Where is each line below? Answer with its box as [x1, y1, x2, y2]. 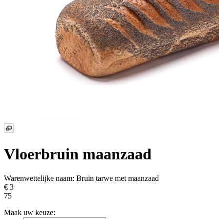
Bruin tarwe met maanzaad [76, 174, 159, 182]
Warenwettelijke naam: [4, 174, 76, 182]
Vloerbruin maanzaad [4, 145, 152, 163]
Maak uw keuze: [4, 208, 55, 217]
